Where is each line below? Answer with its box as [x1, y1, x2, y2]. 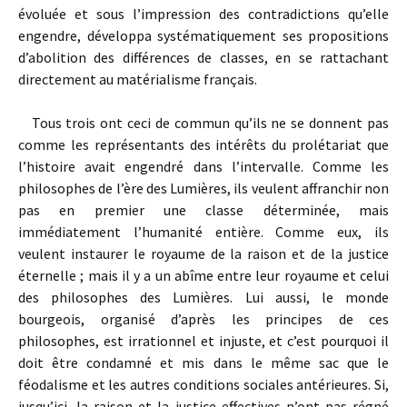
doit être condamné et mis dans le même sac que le [18, 353, 389, 372]
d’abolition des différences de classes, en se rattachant [18, 48, 389, 66]
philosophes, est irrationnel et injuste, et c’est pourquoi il [18, 332, 389, 350]
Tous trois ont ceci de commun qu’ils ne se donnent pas [18, 114, 389, 132]
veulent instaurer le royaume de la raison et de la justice [18, 244, 389, 263]
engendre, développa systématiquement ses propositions [18, 26, 389, 45]
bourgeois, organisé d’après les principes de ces [18, 310, 389, 328]
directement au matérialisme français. [18, 70, 257, 88]
